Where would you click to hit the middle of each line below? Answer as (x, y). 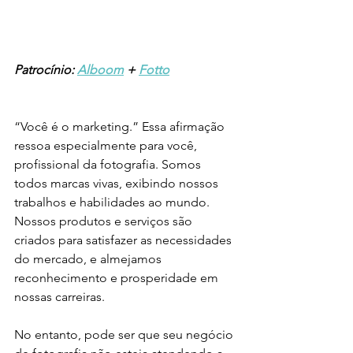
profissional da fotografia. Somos (109, 165)
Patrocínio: (46, 70)
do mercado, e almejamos (89, 259)
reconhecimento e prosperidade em (118, 278)
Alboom (100, 70)
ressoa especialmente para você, (107, 146)
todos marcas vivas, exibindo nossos (118, 184)
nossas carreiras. (59, 297)
